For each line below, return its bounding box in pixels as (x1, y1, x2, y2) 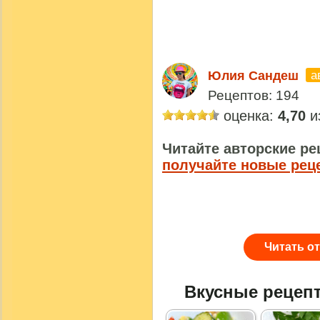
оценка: (219, 108, 278, 124)
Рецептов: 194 (208, 88, 299, 104)
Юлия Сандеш (208, 69, 299, 84)
